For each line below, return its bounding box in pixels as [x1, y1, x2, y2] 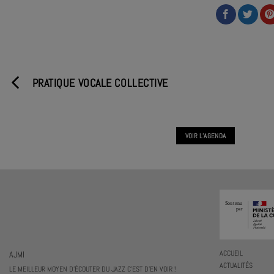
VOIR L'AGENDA [185, 131, 226, 140]
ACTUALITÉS [219, 261, 253, 270]
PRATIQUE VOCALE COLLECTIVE [32, 75, 168, 90]
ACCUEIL [219, 248, 243, 257]
